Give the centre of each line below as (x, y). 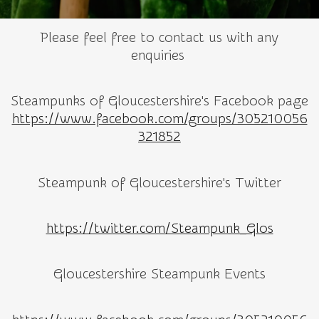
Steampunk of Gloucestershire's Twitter (159, 183)
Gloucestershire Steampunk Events (159, 274)
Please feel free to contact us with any (159, 38)
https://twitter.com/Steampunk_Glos (159, 228)
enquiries (159, 56)
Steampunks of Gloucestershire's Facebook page (159, 101)
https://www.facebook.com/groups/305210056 (159, 119)
